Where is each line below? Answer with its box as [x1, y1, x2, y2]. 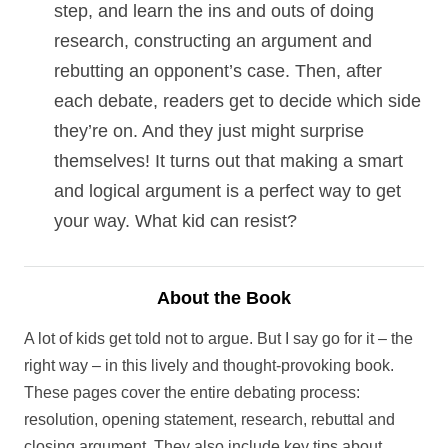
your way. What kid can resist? [54, 211, 297, 231]
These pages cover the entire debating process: [24, 384, 360, 401]
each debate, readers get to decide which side [54, 91, 421, 111]
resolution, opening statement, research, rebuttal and [24, 411, 395, 428]
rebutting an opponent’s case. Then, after [54, 61, 382, 81]
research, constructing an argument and [54, 31, 372, 51]
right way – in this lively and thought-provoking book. [24, 357, 394, 374]
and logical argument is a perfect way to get [54, 181, 401, 201]
